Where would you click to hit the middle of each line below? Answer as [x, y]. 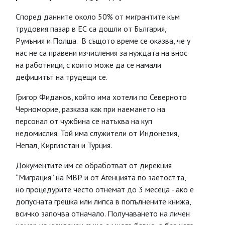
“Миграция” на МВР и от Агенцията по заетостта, [101, 177]
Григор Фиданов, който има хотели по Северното [101, 97]
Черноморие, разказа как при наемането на [90, 109]
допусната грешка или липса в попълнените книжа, [103, 201]
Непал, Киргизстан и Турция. [64, 145]
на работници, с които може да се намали [88, 65]
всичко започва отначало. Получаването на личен [103, 213]
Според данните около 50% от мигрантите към [98, 17]
